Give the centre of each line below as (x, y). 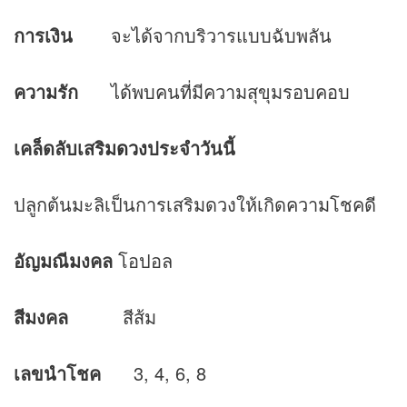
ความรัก (46, 92)
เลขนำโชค (57, 373)
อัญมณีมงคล (63, 261)
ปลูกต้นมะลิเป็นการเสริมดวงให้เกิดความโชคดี (195, 204)
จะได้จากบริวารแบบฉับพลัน (202, 35)
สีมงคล (41, 317)
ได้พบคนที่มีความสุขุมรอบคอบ (214, 92)
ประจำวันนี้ (191, 148)
